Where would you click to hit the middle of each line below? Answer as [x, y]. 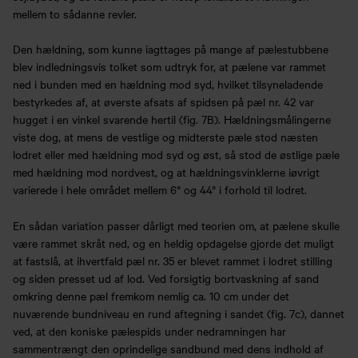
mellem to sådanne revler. [75, 14]
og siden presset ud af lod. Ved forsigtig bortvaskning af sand [166, 278]
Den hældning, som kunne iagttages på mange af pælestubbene [171, 49]
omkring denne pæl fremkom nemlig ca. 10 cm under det [151, 295]
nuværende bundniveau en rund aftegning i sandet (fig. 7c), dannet [179, 313]
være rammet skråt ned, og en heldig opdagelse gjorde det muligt [173, 243]
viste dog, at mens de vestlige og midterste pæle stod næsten [165, 137]
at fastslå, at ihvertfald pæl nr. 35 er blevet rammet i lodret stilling [173, 260]
